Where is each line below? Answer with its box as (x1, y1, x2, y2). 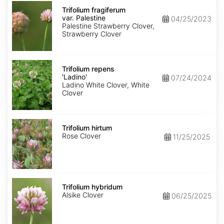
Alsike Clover (62, 190, 103, 199)
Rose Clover (62, 131, 101, 140)
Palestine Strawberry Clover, (62, 21, 154, 30)
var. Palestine (62, 13, 105, 22)
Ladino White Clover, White (62, 80, 149, 89)
